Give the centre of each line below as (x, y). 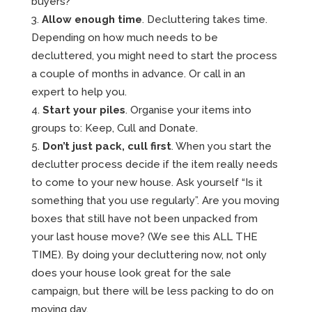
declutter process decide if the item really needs (154, 164)
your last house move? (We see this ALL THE (144, 236)
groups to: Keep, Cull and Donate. (114, 128)
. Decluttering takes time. (204, 19)
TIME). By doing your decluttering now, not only (149, 255)
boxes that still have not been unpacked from (144, 218)
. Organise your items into (188, 110)
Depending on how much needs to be (124, 37)
